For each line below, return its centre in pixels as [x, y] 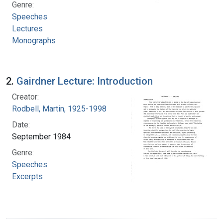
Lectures [27, 28]
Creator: [25, 97]
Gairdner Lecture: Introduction [85, 81]
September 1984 [41, 136]
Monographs [34, 40]
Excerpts [27, 176]
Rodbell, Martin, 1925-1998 [59, 109]
